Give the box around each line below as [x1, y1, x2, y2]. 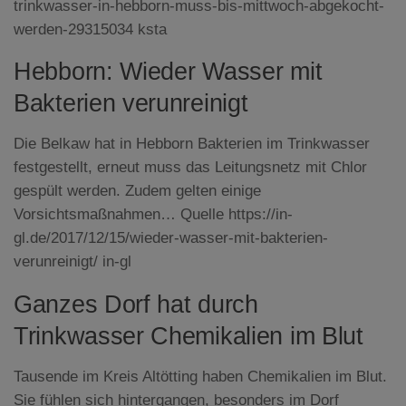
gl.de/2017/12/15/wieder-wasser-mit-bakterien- [14, 229, 328, 247]
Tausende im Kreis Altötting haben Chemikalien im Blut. [14, 367, 387, 385]
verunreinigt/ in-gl [14, 253, 131, 271]
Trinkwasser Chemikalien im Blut [14, 322, 363, 350]
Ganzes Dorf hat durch [14, 290, 258, 318]
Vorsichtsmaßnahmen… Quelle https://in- [14, 206, 293, 224]
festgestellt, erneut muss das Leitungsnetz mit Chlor [14, 159, 367, 177]
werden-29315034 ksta [14, 20, 167, 38]
